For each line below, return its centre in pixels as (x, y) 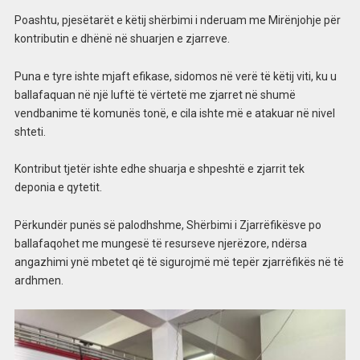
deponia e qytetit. (58, 188)
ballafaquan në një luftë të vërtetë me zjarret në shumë (155, 94)
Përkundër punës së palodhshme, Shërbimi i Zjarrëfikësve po (168, 225)
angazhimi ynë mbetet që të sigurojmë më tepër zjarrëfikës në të (179, 262)
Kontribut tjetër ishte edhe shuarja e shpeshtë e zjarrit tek (159, 169)
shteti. (30, 131)
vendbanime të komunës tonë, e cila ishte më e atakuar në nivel (174, 113)
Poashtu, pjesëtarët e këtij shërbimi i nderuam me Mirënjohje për (177, 20)
